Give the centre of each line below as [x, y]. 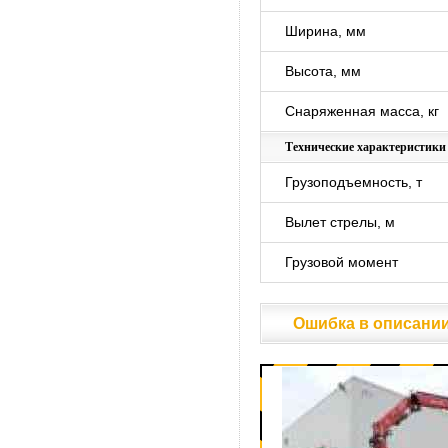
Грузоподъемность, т [353, 182]
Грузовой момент [341, 262]
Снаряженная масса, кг [362, 111]
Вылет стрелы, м [340, 222]
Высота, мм [323, 71]
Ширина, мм [325, 31]
